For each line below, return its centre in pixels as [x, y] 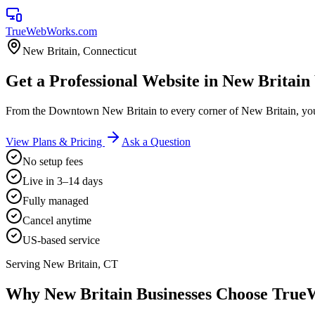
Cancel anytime [57, 220]
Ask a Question [156, 141]
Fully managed [56, 200]
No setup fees [53, 161]
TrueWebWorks [40, 31]
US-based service [61, 240]
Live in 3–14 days [63, 181]
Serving [24, 264]
